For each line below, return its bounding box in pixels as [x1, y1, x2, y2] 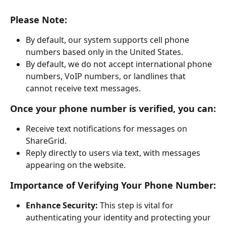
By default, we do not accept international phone [26, 58, 214, 70]
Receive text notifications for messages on [26, 123, 189, 134]
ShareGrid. [26, 135, 67, 146]
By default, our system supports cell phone [26, 34, 191, 45]
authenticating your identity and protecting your [26, 211, 213, 223]
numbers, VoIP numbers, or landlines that [26, 70, 188, 82]
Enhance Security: [26, 199, 98, 211]
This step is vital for [98, 199, 176, 211]
